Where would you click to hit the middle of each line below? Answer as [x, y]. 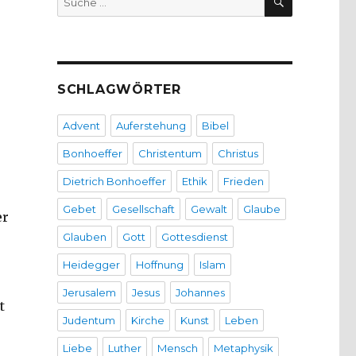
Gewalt [209, 209]
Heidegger [91, 265]
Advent [81, 126]
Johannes [200, 293]
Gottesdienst [194, 237]
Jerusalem [89, 293]
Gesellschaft [143, 209]
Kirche [147, 321]
